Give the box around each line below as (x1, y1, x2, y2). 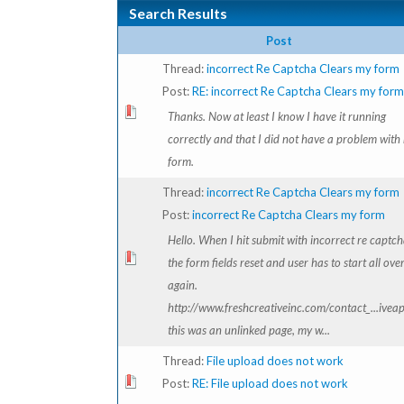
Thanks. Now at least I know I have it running (168, 109, 386, 124)
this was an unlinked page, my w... (168, 323, 330, 337)
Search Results (129, 5, 227, 22)
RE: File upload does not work (192, 376, 348, 390)
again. (168, 278, 197, 292)
